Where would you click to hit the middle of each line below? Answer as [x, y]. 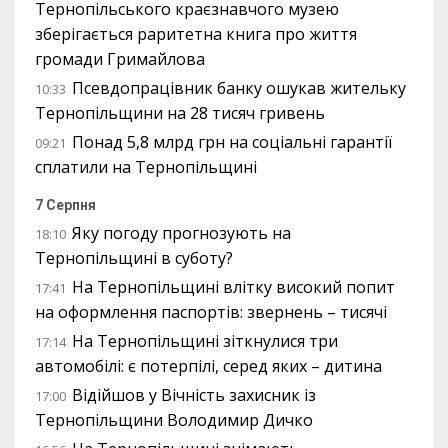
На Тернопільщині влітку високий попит [233, 287]
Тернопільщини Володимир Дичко [174, 420]
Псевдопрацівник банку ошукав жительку [239, 88]
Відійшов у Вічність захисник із [194, 395]
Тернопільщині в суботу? [134, 258]
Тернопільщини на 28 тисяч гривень [180, 113]
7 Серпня [65, 205]
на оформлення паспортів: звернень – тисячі [211, 312]
